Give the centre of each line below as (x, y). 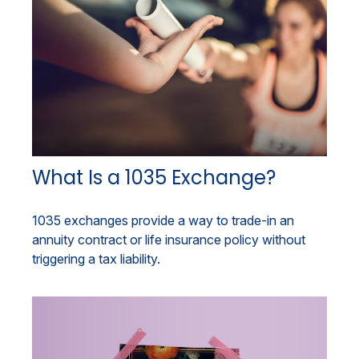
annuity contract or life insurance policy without (169, 240)
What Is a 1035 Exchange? (154, 178)
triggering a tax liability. (96, 259)
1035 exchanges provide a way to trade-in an (163, 221)
